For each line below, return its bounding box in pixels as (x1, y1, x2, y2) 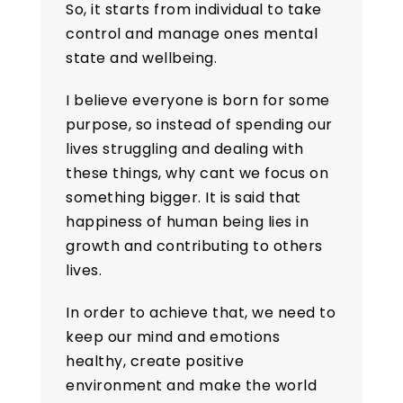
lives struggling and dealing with (66, 139, 304, 160)
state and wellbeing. (66, 48, 218, 69)
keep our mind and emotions (66, 327, 281, 348)
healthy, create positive (66, 351, 245, 372)
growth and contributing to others (66, 236, 323, 257)
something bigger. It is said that (66, 187, 301, 209)
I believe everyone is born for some (66, 90, 330, 112)
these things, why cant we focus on (66, 163, 329, 184)
